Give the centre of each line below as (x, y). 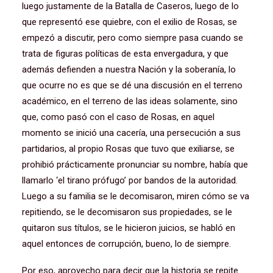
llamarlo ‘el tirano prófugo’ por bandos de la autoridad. (130, 180)
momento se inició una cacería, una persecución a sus (131, 133)
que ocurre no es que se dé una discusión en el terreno (132, 85)
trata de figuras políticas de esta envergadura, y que (125, 54)
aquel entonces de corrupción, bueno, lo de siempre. (128, 244)
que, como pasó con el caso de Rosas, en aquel (118, 117)
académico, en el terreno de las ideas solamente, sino (130, 101)
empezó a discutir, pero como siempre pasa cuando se (133, 38)
